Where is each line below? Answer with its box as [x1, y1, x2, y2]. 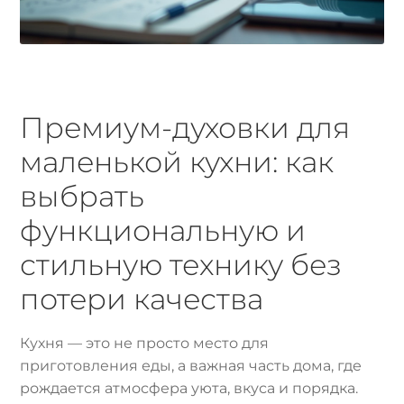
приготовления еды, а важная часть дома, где [20, 357, 363, 375]
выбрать [20, 178, 145, 214]
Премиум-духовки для [20, 109, 351, 145]
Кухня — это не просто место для [20, 335, 270, 353]
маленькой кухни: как [20, 143, 335, 179]
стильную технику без [20, 246, 343, 282]
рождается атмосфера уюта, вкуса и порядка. [20, 380, 359, 398]
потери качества [20, 280, 264, 317]
